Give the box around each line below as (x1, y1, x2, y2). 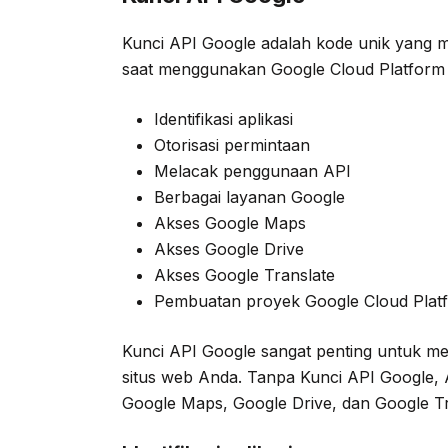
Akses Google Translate (154, 264, 335, 285)
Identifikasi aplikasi (154, 108, 293, 129)
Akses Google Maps (154, 212, 306, 233)
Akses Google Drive (154, 238, 304, 259)
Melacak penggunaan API (154, 160, 351, 181)
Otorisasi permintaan (154, 134, 310, 155)
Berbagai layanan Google (154, 186, 345, 207)
